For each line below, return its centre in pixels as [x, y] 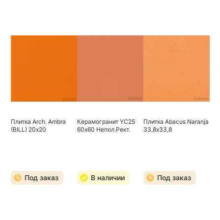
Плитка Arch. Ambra [38, 122]
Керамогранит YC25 [106, 122]
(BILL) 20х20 [28, 129]
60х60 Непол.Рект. [103, 129]
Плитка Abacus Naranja [176, 122]
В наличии [108, 178]
